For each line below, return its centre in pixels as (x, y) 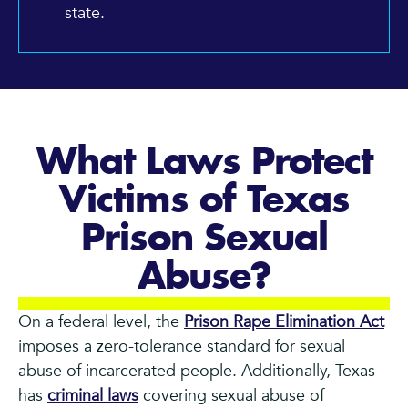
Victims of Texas (204, 201)
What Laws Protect (204, 163)
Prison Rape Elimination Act (284, 321)
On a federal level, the (101, 321)
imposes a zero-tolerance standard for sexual (182, 346)
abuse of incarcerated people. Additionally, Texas (197, 371)
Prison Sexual (204, 239)
